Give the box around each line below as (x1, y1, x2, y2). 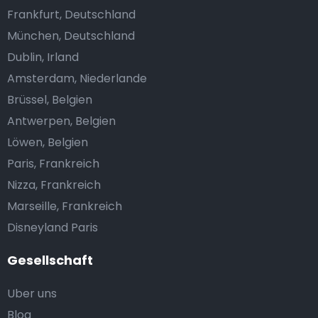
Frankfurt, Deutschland (7, 6, 136, 23)
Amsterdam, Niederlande (7, 70, 147, 87)
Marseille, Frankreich (7, 198, 122, 215)
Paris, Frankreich (7, 155, 99, 172)
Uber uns (7, 285, 57, 302)
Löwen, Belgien (7, 134, 88, 151)
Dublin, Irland (7, 49, 79, 66)
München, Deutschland (7, 28, 135, 45)
